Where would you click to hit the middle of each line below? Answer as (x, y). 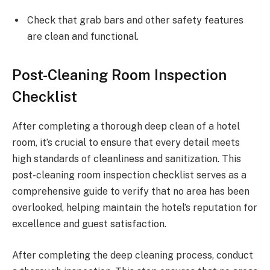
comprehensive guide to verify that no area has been (131, 192)
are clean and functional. (83, 37)
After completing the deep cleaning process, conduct (133, 256)
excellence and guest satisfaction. (89, 224)
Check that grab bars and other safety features (135, 20)
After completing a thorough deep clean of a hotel (126, 127)
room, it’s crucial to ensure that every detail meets (126, 143)
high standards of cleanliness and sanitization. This (127, 159)
